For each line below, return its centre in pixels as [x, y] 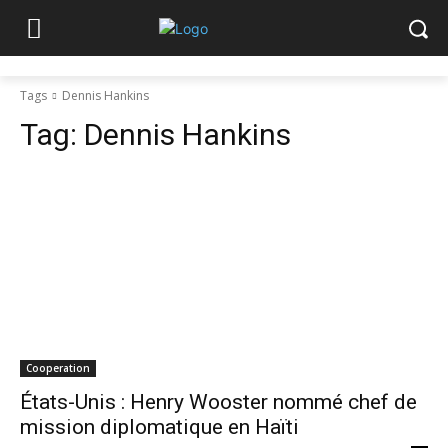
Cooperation [58, 368]
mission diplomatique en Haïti [159, 427]
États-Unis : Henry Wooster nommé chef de [218, 402]
